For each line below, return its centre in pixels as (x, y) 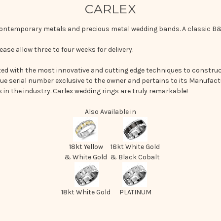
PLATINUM (135, 192)
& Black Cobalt (135, 157)
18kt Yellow (86, 147)
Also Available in (110, 111)
